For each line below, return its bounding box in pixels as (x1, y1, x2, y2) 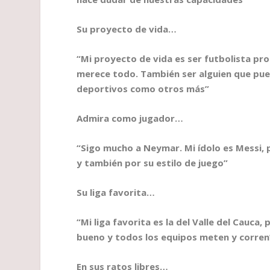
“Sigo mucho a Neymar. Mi (77, 142, 198, 154)
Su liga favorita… (77, 186, 155, 199)
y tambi (77, 157, 112, 169)
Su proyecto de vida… (77, 23, 177, 36)
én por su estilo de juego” (111, 157, 228, 169)
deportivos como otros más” (77, 83, 210, 95)
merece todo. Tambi (77, 67, 169, 80)
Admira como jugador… (77, 112, 184, 125)
